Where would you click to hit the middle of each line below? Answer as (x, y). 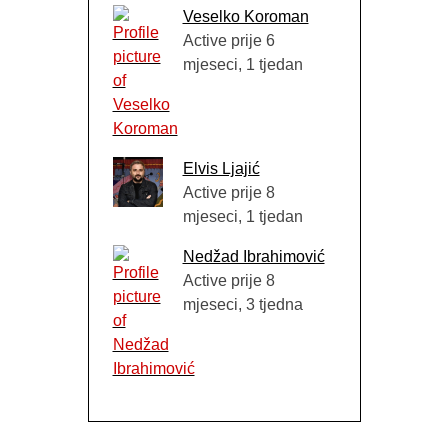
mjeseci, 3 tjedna (242, 305)
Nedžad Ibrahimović (253, 257)
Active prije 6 (228, 41)
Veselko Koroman (245, 17)
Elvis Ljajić (221, 169)
